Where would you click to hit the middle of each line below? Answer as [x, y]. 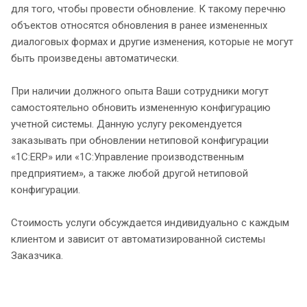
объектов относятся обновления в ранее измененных [139, 25]
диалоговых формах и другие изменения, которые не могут [152, 41]
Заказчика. [38, 255]
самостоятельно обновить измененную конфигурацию [141, 107]
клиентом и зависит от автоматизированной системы [138, 239]
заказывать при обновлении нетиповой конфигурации [140, 140]
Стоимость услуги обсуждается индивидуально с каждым [150, 222]
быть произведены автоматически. [95, 58]
